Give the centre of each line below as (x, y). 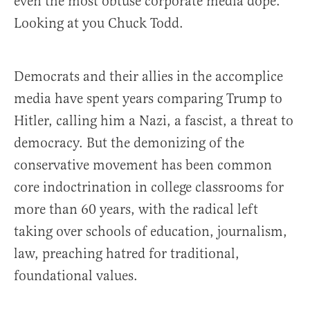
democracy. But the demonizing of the (129, 143)
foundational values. (77, 276)
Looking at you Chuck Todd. (100, 24)
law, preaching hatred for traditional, (127, 254)
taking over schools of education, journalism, (151, 232)
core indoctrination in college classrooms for (149, 188)
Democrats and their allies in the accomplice (148, 77)
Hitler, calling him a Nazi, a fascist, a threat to (154, 121)
